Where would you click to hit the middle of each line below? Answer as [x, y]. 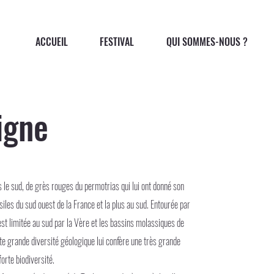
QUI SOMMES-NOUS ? [207, 41]
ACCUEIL [51, 41]
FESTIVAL [117, 41]
